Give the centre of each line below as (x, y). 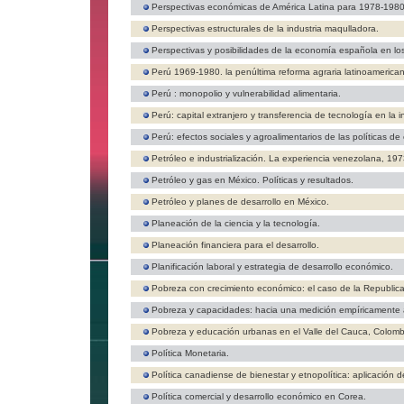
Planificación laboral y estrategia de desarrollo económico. (272, 266)
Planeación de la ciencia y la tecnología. (236, 223)
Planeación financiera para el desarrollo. (235, 245)
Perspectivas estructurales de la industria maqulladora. (265, 28)
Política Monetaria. (190, 353)
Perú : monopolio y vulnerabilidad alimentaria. (246, 93)
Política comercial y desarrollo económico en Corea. (259, 396)
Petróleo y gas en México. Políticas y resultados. (252, 180)
